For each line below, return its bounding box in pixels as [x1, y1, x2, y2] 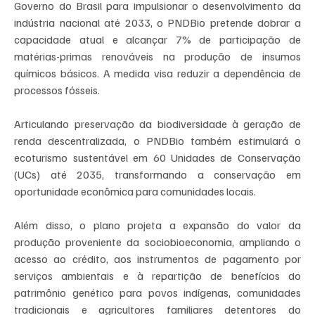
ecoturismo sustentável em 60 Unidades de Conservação [14, 150, 301, 165]
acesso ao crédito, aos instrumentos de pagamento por [14, 252, 301, 266]
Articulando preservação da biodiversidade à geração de [14, 117, 301, 131]
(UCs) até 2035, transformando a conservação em [14, 167, 301, 182]
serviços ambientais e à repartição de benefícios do [14, 269, 301, 283]
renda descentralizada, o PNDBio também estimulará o [14, 134, 301, 148]
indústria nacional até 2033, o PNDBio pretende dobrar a [14, 15, 301, 30]
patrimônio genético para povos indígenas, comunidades [14, 285, 301, 300]
